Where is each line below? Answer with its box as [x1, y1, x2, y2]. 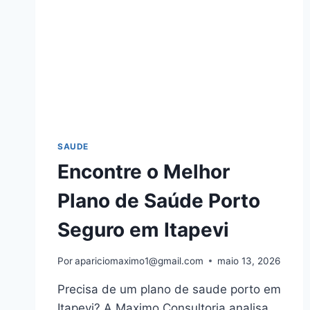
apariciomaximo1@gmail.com [75, 255, 204, 266]
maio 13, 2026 [217, 255, 281, 266]
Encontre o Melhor [57, 160, 230, 184]
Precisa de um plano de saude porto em [57, 282, 281, 296]
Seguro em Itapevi [57, 218, 229, 242]
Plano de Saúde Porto [57, 189, 260, 213]
